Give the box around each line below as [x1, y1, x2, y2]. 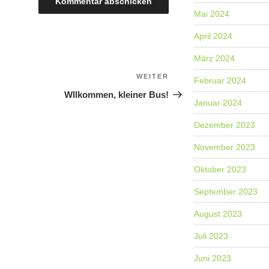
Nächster [168, 73, 210, 83]
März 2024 [194, 53, 235, 64]
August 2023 [194, 209, 243, 219]
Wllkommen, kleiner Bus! [64, 89, 169, 100]
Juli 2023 [194, 231, 229, 241]
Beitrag [168, 87, 201, 98]
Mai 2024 [194, 9, 230, 19]
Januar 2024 [194, 98, 243, 108]
